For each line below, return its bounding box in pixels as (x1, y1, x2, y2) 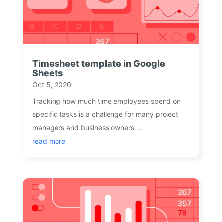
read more (32, 137, 65, 146)
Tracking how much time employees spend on (32, 97, 181, 106)
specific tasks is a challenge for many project (32, 110, 178, 119)
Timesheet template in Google (32, 58, 165, 69)
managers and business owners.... (32, 123, 142, 132)
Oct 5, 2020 (32, 80, 71, 89)
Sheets (32, 68, 63, 79)
